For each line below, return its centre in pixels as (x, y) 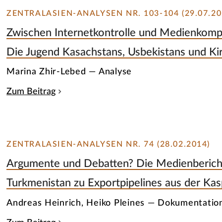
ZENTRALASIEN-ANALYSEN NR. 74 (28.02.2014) (109, 144)
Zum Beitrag (31, 92)
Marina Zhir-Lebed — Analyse (69, 72)
